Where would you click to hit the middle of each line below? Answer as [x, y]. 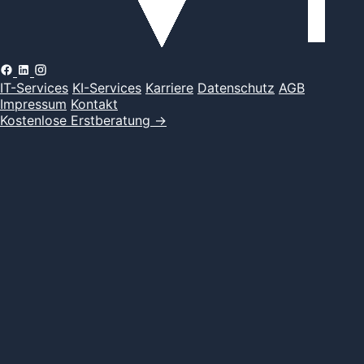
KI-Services [107, 88]
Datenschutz [236, 88]
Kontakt [94, 104]
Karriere [169, 88]
